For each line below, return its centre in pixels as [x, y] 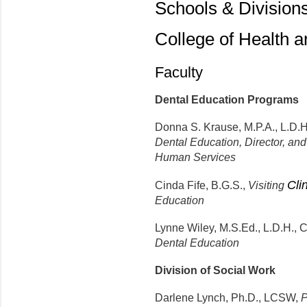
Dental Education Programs [227, 100]
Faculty [179, 73]
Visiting [268, 186]
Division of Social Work [215, 271]
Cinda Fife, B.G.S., [201, 186]
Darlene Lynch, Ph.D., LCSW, [226, 298]
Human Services [195, 158]
